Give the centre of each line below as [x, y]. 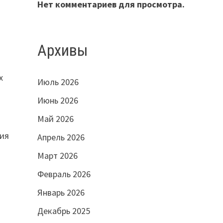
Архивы [62, 50]
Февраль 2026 [64, 174]
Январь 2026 [61, 193]
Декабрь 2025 [63, 211]
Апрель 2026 [61, 137]
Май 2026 [55, 119]
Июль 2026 [58, 82]
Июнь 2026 [57, 101]
